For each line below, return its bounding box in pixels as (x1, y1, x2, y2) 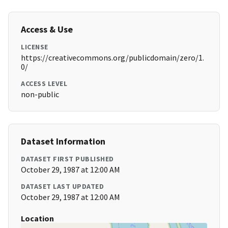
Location (21, 213, 54, 224)
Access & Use (21, 23, 73, 36)
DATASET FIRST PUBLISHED (21, 154, 114, 164)
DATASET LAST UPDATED (21, 182, 104, 191)
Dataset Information (21, 135, 105, 148)
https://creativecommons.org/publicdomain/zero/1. (21, 52, 204, 63)
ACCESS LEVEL (21, 79, 67, 89)
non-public (21, 89, 59, 100)
